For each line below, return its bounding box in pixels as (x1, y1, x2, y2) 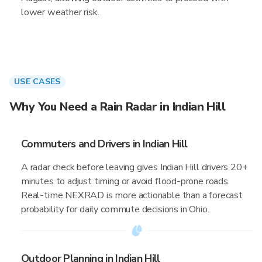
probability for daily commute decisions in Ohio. (21, 203, 209, 216)
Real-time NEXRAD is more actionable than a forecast (21, 189, 243, 202)
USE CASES (14, 76, 61, 87)
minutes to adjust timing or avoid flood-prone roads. (21, 175, 230, 188)
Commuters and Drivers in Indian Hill (21, 137, 188, 151)
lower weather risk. (21, 6, 99, 19)
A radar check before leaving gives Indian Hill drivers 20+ (21, 161, 248, 174)
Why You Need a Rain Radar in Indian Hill (9, 99, 225, 115)
